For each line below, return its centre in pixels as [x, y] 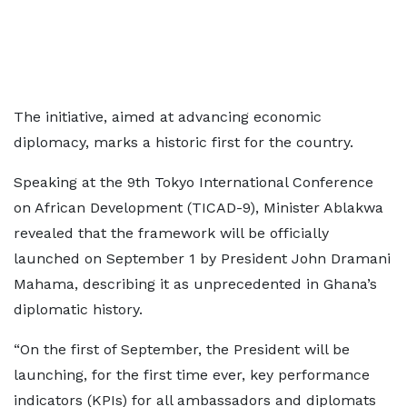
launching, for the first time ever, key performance [192, 375]
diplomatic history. [78, 309]
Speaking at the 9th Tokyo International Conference [194, 182]
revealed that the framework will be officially [171, 233]
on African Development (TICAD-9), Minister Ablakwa [199, 208]
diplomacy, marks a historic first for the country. [184, 142]
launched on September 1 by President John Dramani [202, 258]
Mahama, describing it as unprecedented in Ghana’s [195, 284]
